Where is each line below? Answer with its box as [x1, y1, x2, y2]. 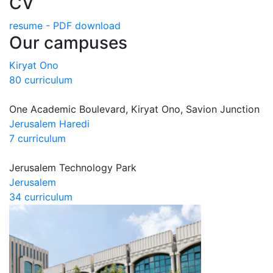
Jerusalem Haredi [9, 118, 90, 130]
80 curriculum [9, 74, 73, 86]
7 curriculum [9, 132, 66, 144]
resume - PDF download [9, 19, 121, 32]
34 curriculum [9, 191, 73, 203]
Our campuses [9, 32, 127, 53]
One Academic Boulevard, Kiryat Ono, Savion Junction [9, 103, 260, 115]
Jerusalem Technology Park [9, 161, 136, 174]
